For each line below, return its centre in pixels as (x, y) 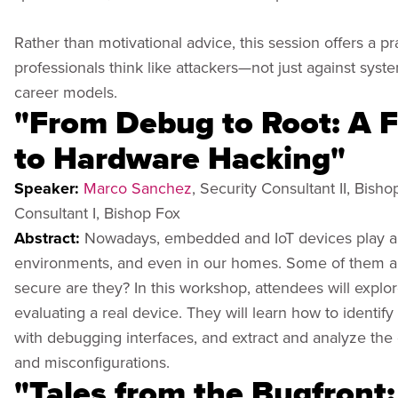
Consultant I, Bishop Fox (97, 212)
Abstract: (49, 238)
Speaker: (49, 188)
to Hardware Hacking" (180, 157)
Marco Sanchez (138, 187)
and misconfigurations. (92, 362)
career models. (66, 92)
